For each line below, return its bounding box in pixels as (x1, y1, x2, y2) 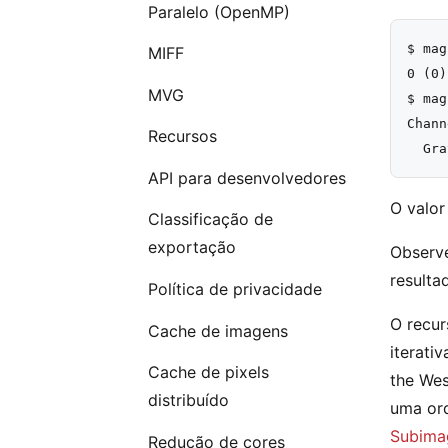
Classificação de (147, 209, 273, 230)
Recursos (147, 126, 217, 147)
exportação (147, 237, 236, 258)
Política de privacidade (147, 278, 322, 299)
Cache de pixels (147, 362, 269, 383)
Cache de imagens (147, 320, 288, 341)
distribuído (147, 390, 229, 411)
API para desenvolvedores (147, 167, 346, 188)
